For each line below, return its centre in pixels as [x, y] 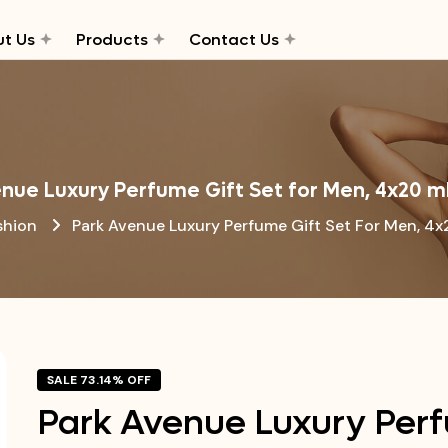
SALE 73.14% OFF [98, 380]
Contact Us [233, 39]
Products [111, 39]
